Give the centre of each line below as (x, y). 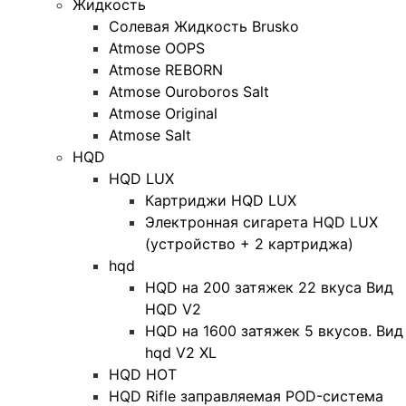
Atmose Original (163, 114)
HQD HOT (143, 375)
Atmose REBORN (166, 70)
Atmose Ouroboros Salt (189, 92)
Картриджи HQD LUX (221, 201)
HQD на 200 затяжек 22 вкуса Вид (269, 288)
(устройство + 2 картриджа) (249, 244)
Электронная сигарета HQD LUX (261, 222)
